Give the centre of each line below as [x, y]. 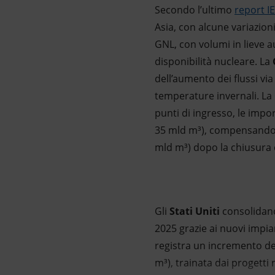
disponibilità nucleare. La [214, 61]
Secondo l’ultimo [195, 10]
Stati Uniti [195, 211]
